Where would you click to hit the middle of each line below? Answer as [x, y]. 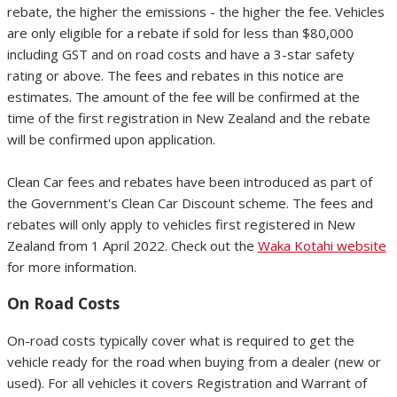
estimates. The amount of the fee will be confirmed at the [183, 96]
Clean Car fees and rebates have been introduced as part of [190, 181]
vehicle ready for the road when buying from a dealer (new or [194, 361]
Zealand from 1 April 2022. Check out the [132, 245]
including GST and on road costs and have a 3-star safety [181, 54]
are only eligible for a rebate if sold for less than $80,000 [180, 32]
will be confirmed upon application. [111, 139]
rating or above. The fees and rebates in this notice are [175, 75]
